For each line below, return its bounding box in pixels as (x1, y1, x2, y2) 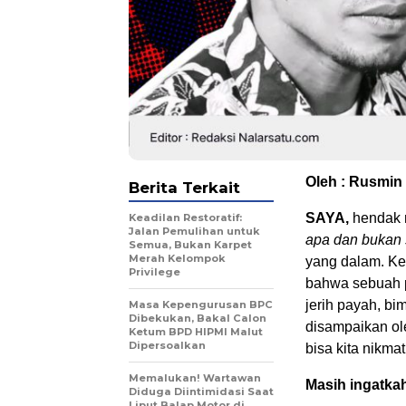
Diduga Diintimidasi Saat (129, 385, 274, 398)
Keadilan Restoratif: (129, 211, 242, 224)
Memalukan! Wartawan (129, 372, 261, 384)
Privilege (129, 266, 180, 278)
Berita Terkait (129, 179, 240, 197)
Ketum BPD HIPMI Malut (129, 325, 263, 338)
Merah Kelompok (129, 252, 226, 265)
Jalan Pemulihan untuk (129, 225, 260, 237)
